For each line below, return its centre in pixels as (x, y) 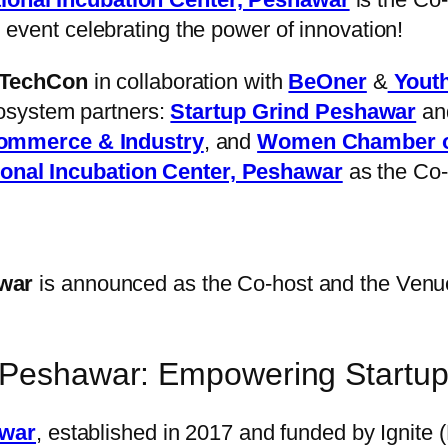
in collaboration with (188, 82)
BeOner (327, 82)
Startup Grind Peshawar (293, 112)
